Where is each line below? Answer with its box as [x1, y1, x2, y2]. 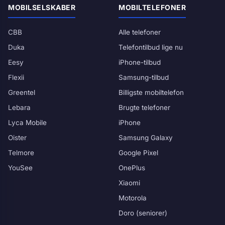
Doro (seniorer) [119, 209, 167, 217]
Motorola [119, 194, 147, 202]
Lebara [8, 103, 31, 111]
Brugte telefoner [119, 103, 170, 111]
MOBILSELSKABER [8, 3, 75, 12]
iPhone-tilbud [119, 58, 161, 66]
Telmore [8, 149, 34, 157]
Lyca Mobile [8, 119, 47, 127]
